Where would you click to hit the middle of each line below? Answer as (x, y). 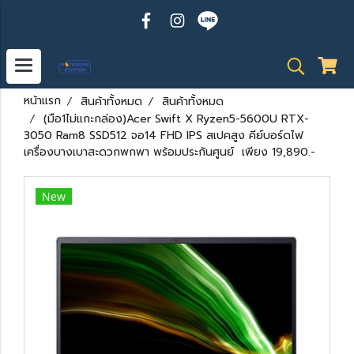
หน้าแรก (42, 101)
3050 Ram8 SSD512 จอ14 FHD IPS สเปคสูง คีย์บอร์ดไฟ (164, 136)
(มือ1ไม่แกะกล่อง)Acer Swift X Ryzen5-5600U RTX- (176, 119)
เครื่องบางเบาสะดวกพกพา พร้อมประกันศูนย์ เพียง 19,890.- (169, 152)
